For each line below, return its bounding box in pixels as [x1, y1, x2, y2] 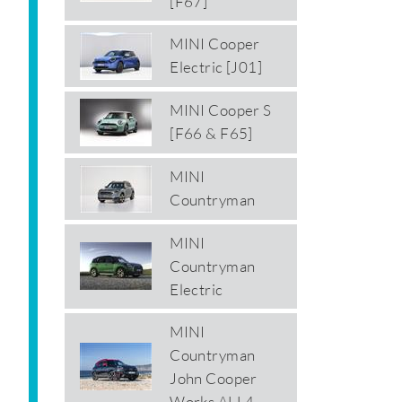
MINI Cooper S [170, 100, 272, 120]
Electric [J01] [170, 57, 263, 77]
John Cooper [170, 369, 258, 389]
